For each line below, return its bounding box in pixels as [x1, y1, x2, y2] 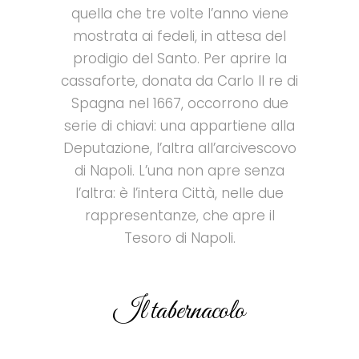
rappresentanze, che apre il [84, 206, 275, 226]
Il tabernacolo [114, 293, 245, 330]
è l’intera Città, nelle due [119, 184, 284, 204]
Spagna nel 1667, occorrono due [71, 94, 288, 114]
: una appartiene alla [154, 116, 295, 136]
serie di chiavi [64, 116, 154, 136]
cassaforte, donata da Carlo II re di [61, 71, 298, 91]
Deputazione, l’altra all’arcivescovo [63, 139, 296, 159]
